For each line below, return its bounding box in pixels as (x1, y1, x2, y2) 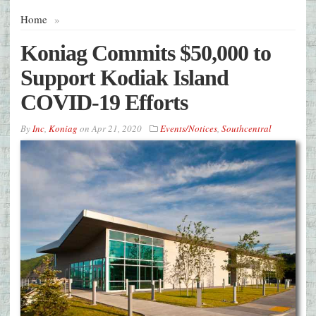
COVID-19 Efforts (20, 90, 188, 116)
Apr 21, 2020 (92, 122, 142, 135)
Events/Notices (160, 122, 217, 135)
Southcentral (221, 122, 272, 135)
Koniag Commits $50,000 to (20, 40, 271, 66)
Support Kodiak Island (20, 65, 229, 91)
